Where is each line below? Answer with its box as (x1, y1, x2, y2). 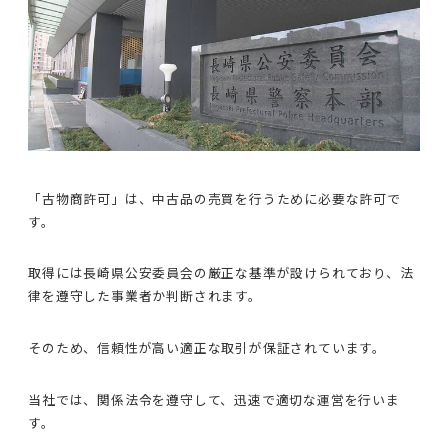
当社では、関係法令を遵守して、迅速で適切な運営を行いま (28, 389, 400, 409)
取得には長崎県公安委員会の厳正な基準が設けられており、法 (28, 263, 414, 283)
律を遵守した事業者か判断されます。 (28, 286, 262, 306)
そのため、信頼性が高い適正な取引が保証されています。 (28, 338, 387, 358)
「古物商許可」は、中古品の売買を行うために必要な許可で (28, 188, 401, 208)
